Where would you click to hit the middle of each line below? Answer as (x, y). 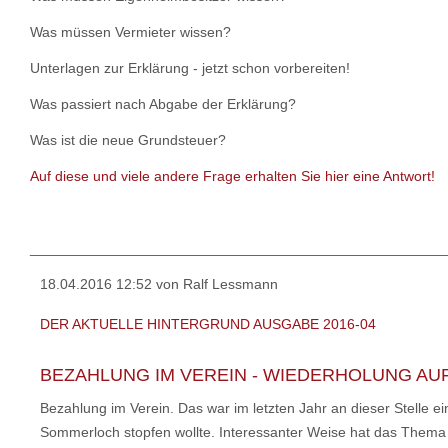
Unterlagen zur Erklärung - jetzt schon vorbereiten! (190, 68)
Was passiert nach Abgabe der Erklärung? (163, 104)
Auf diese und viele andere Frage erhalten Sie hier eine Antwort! (232, 176)
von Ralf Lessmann (215, 284)
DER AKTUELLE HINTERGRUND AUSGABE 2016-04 (208, 324)
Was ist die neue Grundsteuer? (128, 140)
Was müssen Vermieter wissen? (130, 32)
